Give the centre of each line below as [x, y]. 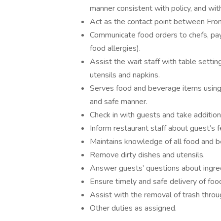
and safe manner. [119, 102]
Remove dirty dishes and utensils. [147, 155]
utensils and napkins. [125, 75]
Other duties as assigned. [133, 208]
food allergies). [115, 48]
